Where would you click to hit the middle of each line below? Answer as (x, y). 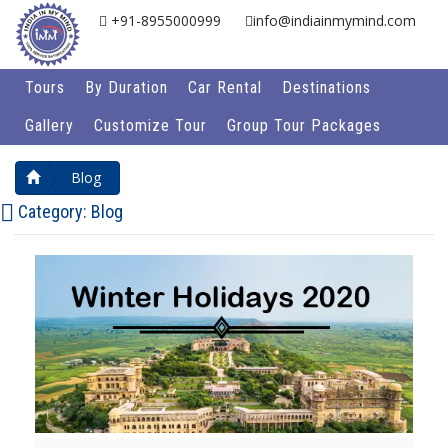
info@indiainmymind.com (334, 20)
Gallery (49, 125)
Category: (52, 211)
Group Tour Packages (304, 125)
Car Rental (225, 87)
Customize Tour (150, 125)
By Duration (126, 87)
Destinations (326, 87)
